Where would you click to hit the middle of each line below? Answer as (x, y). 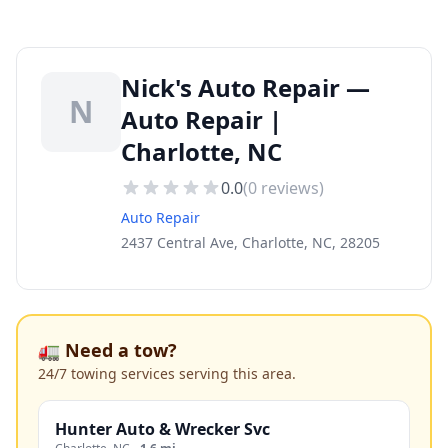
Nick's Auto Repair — (245, 87)
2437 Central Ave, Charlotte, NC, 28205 (250, 242)
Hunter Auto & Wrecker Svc (162, 429)
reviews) (290, 188)
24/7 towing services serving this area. (167, 373)
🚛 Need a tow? (107, 350)
